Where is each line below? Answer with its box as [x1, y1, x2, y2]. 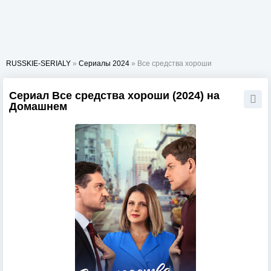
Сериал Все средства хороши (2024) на [9, 90, 220, 102]
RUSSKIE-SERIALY [6, 59, 71, 68]
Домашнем [9, 100, 67, 113]
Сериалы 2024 [79, 59, 129, 68]
